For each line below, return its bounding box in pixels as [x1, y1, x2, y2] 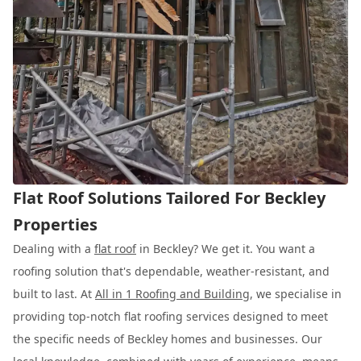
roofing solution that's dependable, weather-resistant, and [13, 263, 330, 279]
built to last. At [13, 285, 95, 301]
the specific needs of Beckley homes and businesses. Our [13, 330, 322, 346]
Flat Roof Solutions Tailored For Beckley [13, 186, 326, 209]
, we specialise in [250, 285, 342, 301]
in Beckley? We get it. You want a [136, 240, 315, 256]
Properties [13, 213, 98, 235]
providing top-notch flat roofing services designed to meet [13, 308, 328, 324]
